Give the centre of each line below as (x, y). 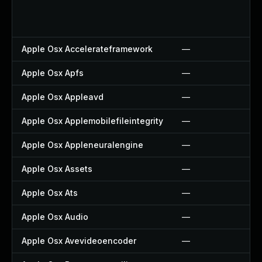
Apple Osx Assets (57, 169)
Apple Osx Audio (55, 217)
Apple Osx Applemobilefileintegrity (92, 121)
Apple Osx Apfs (53, 73)
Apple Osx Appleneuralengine (82, 145)
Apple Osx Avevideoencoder (79, 241)
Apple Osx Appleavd (63, 97)
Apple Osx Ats (50, 193)
